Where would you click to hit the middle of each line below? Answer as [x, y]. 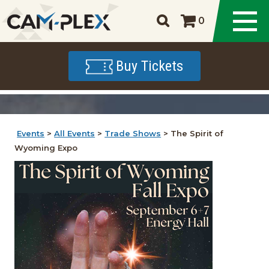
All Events [75, 133]
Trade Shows [133, 133]
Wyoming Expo [46, 148]
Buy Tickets [150, 66]
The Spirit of [197, 133]
